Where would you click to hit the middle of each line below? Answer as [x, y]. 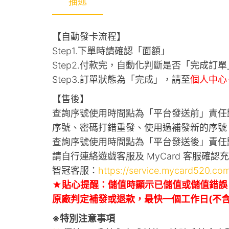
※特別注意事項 [84, 219]
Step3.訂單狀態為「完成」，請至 [121, 80]
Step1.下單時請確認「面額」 [111, 51]
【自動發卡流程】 [89, 37]
